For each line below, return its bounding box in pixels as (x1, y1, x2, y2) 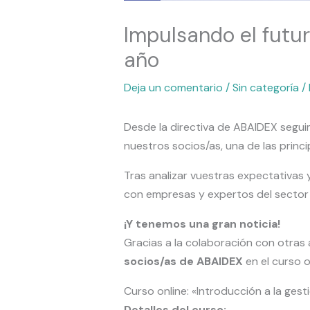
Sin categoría (232, 80, 299, 95)
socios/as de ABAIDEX (123, 254, 243, 269)
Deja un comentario (123, 80, 223, 95)
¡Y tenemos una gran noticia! (123, 217, 280, 232)
